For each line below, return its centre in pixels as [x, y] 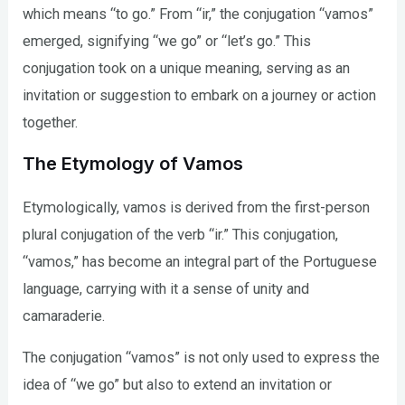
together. [51, 122]
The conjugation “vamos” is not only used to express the [202, 358]
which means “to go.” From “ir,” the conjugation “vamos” [198, 14]
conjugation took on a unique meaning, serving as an [187, 68]
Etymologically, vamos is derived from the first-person [197, 208]
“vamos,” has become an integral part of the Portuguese [200, 262]
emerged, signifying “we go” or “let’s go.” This [167, 41]
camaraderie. [64, 316]
